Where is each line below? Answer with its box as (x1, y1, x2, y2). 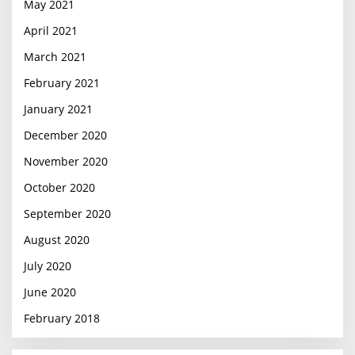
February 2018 (24, 311, 100, 326)
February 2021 (24, 75, 100, 90)
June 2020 (24, 284, 76, 300)
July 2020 (24, 258, 71, 273)
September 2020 (24, 206, 111, 221)
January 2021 (24, 101, 93, 116)
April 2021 (24, 23, 78, 38)
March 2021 (24, 49, 86, 64)
